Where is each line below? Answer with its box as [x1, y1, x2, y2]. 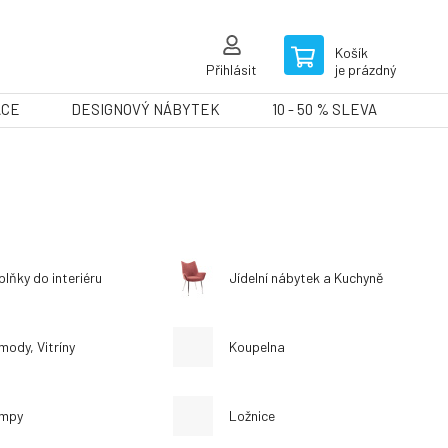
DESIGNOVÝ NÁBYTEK [71, 100, 221, 118]
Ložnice [228, 407, 275, 424]
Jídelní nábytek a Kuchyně [228, 269, 383, 286]
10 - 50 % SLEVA [271, 100, 377, 118]
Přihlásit [206, 61, 257, 78]
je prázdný [335, 61, 396, 78]
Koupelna [228, 338, 285, 355]
